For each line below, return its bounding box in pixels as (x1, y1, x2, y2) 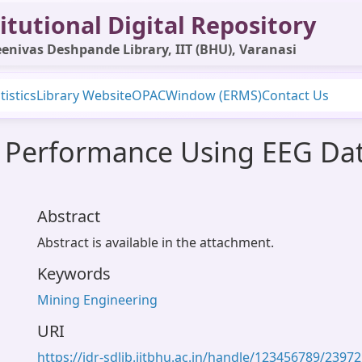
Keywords (37, 263, 111, 284)
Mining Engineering (37, 291, 158, 309)
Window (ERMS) (166, 86, 262, 104)
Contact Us (262, 86, 329, 104)
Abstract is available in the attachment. (37, 234, 274, 251)
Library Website (36, 86, 132, 104)
